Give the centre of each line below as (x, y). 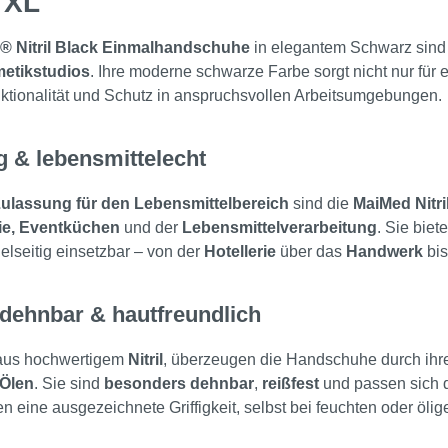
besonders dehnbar (179, 384)
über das (311, 252)
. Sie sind (69, 384)
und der (151, 228)
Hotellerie (240, 252)
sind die (321, 204)
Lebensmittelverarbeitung (279, 228)
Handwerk (384, 252)
